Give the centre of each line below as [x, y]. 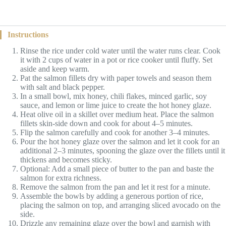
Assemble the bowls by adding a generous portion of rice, [112, 196]
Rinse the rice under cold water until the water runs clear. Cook [120, 51]
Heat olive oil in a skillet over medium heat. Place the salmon [117, 115]
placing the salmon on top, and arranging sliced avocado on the [120, 205]
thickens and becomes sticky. [66, 160]
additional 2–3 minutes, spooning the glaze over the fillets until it [123, 151]
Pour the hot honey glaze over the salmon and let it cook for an [120, 142]
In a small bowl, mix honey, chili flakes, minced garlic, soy [114, 96]
